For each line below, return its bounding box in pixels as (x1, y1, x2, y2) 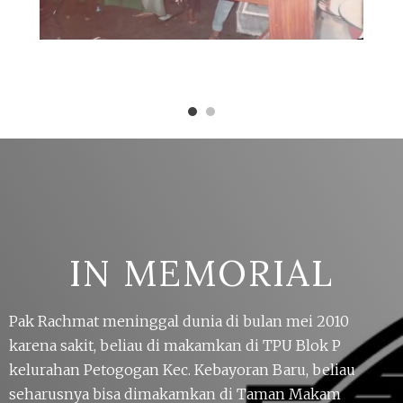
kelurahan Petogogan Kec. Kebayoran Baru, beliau (9, 361, 355, 380)
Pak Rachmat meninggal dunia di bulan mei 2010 (9, 312, 349, 331)
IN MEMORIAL (69, 250, 334, 297)
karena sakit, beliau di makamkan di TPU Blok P (9, 336, 341, 355)
